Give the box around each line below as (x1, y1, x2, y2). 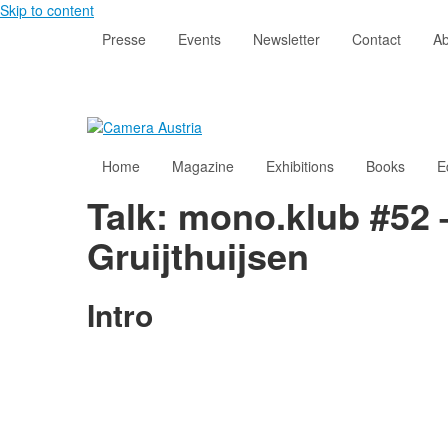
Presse (102, 29, 146, 49)
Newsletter (253, 29, 320, 49)
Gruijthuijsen (87, 229, 309, 282)
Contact (352, 29, 401, 49)
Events (178, 29, 221, 49)
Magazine (172, 156, 234, 177)
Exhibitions (266, 156, 334, 177)
